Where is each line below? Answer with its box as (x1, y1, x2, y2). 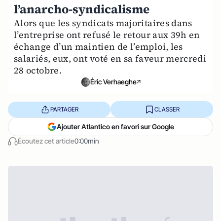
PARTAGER (50, 105, 78, 113)
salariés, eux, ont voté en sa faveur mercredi (14, 52, 207, 65)
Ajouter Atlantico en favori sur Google (57, 122, 174, 131)
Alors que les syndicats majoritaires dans (14, 17, 192, 29)
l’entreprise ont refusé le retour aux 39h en (14, 29, 200, 41)
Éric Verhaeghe (90, 77, 137, 86)
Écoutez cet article (18, 137, 74, 146)
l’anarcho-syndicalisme (14, 1, 149, 17)
